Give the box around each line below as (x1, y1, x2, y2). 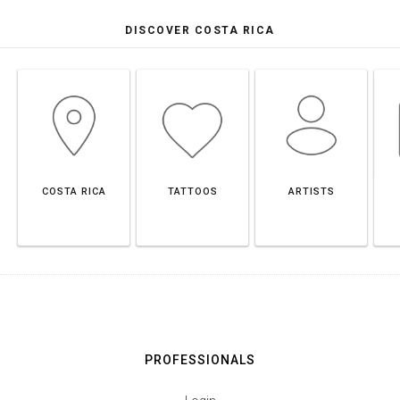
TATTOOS (167, 186, 218, 197)
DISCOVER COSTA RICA (125, 24, 275, 37)
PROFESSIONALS (145, 353, 255, 367)
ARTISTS (287, 186, 335, 197)
